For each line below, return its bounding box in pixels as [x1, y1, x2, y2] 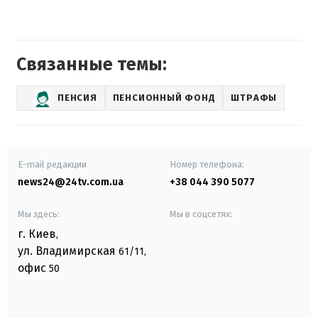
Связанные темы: [16, 53, 167, 75]
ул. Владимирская [18, 243, 116, 258]
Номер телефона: [170, 158, 244, 170]
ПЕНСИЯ [57, 92, 97, 104]
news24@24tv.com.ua [18, 175, 124, 188]
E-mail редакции [18, 158, 87, 170]
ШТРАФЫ [231, 92, 278, 104]
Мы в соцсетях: [170, 208, 232, 219]
